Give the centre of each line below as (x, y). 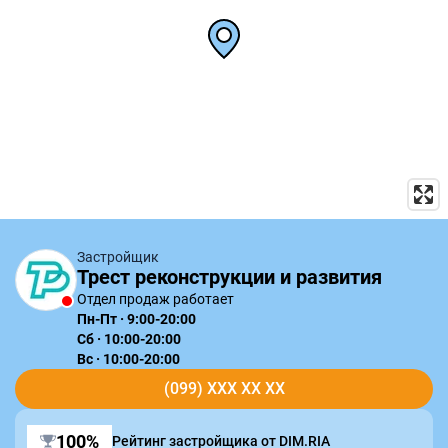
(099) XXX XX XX (224, 388)
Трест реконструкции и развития (229, 276)
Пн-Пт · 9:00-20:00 (136, 318)
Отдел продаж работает (155, 298)
